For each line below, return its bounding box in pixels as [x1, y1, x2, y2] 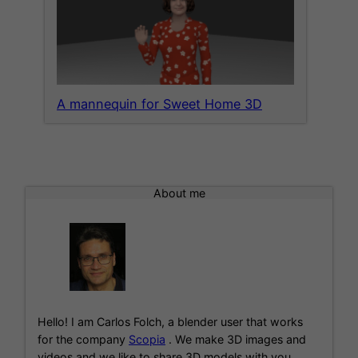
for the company [38, 332, 129, 347]
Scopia [129, 332, 165, 347]
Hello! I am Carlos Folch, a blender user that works [38, 315, 303, 329]
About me [153, 186, 205, 201]
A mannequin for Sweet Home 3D [57, 96, 262, 113]
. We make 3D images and [165, 332, 306, 347]
